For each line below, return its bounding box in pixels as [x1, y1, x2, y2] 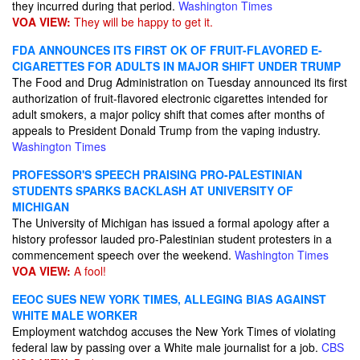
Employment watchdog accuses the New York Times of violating [12, 323, 336, 339]
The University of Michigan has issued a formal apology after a [12, 215, 329, 231]
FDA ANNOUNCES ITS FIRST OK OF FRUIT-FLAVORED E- [12, 42, 322, 58]
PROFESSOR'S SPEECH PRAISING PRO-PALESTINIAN [12, 166, 302, 182]
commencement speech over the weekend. [12, 247, 235, 263]
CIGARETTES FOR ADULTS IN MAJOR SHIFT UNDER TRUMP [12, 58, 341, 74]
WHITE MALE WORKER [12, 307, 137, 323]
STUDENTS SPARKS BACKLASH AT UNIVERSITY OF [12, 182, 293, 198]
